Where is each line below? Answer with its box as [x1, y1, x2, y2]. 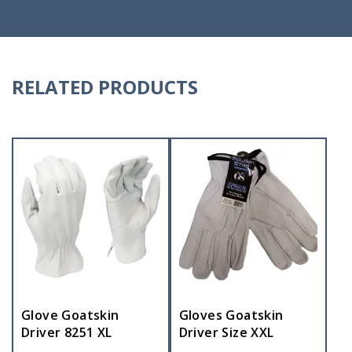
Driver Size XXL [178, 323, 274, 341]
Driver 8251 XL [21, 323, 112, 341]
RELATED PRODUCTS [12, 74, 198, 100]
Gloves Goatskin [178, 306, 284, 324]
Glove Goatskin [21, 306, 119, 324]
